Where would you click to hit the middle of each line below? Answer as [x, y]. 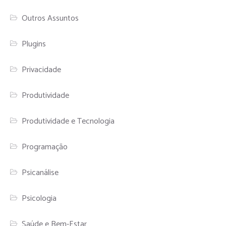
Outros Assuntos [50, 18]
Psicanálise [40, 173]
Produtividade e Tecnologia [68, 121]
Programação [45, 147]
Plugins [34, 44]
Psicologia [39, 198]
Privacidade [42, 70]
